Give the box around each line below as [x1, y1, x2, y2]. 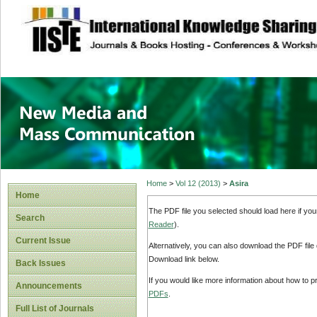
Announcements [16, 281, 82, 291]
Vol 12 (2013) [175, 179, 221, 188]
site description [90, 15, 184, 29]
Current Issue [16, 236, 71, 246]
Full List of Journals [16, 304, 94, 313]
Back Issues [16, 258, 66, 268]
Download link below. [148, 255, 219, 264]
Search [16, 213, 45, 223]
